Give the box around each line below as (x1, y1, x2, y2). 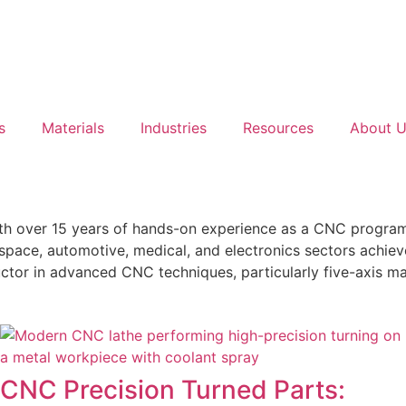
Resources (243, 119, 314, 137)
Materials (42, 119, 104, 137)
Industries (140, 119, 207, 137)
